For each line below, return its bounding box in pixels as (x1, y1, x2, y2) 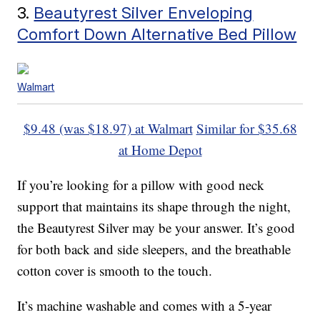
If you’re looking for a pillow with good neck (17, 176, 265, 194)
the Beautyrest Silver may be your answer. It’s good (17, 219, 296, 237)
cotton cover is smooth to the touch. (17, 261, 213, 280)
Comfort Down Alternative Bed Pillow (17, 24, 297, 44)
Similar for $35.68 (196, 119, 297, 138)
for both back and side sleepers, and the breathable (17, 240, 291, 259)
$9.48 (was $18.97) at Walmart (23, 119, 193, 138)
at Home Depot (118, 141, 202, 159)
